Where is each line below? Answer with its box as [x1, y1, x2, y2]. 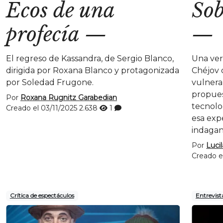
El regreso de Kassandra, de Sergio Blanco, [6, 54, 174, 64]
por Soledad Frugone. [6, 78, 94, 88]
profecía [6, 22, 79, 47]
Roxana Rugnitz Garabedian [20, 93, 117, 103]
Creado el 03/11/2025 [6, 104, 79, 113]
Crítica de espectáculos [9, 192, 74, 200]
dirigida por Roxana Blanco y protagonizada [6, 66, 179, 76]
